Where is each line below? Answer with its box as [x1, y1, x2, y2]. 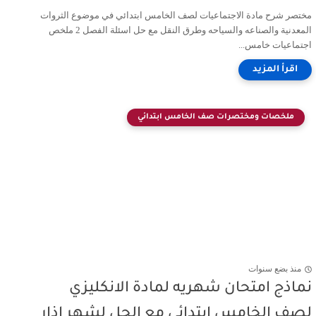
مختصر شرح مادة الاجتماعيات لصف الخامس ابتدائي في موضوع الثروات [40, 10, 312, 20]
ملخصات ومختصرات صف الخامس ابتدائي [138, 113, 294, 121]
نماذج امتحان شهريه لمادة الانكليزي [69, 281, 312, 297]
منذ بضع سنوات [248, 264, 301, 274]
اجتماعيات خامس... [238, 39, 312, 50]
